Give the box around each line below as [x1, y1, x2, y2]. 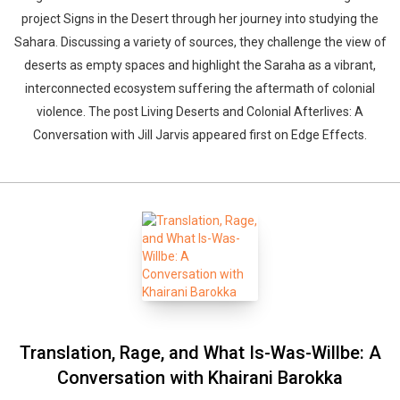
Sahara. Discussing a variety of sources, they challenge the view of [13, 35, 387, 49]
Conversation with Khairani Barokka [57, 367, 343, 388]
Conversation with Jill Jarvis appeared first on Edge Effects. [33, 128, 367, 142]
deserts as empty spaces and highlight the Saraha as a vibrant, [24, 58, 376, 72]
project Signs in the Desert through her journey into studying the [21, 12, 379, 26]
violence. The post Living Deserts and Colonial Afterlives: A [37, 104, 363, 119]
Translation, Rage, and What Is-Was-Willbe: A [19, 342, 381, 363]
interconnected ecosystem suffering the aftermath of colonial [25, 81, 375, 96]
